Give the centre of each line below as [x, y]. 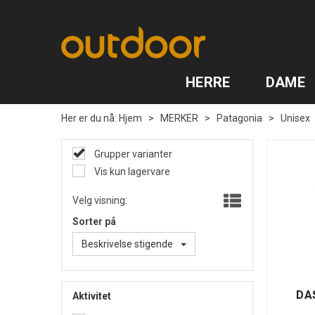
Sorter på [94, 221]
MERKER [179, 118]
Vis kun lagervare [131, 172]
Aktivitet [92, 296]
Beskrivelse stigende [127, 244]
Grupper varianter [132, 154]
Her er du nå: [89, 118]
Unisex [295, 118]
